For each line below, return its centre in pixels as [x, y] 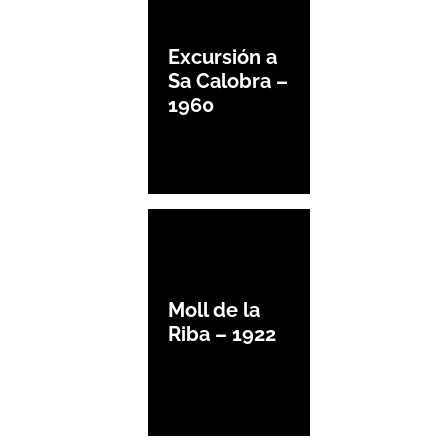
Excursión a [222, 56]
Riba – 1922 [222, 334]
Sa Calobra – [228, 80]
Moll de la [214, 310]
